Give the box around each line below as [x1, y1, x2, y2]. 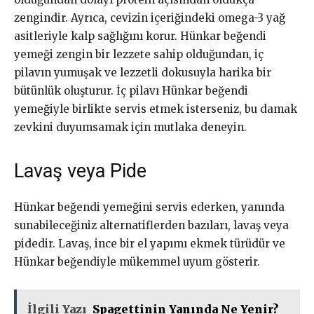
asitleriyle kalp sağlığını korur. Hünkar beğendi [14, 29, 266, 43]
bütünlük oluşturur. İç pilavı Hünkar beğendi [14, 84, 248, 98]
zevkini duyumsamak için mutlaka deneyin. [14, 121, 247, 135]
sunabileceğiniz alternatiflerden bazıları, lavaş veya [14, 219, 289, 233]
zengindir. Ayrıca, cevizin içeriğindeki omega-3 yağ [14, 11, 285, 25]
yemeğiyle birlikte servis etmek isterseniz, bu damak [14, 102, 297, 116]
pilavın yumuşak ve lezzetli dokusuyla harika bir [14, 66, 271, 80]
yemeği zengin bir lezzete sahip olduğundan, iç [14, 48, 264, 62]
